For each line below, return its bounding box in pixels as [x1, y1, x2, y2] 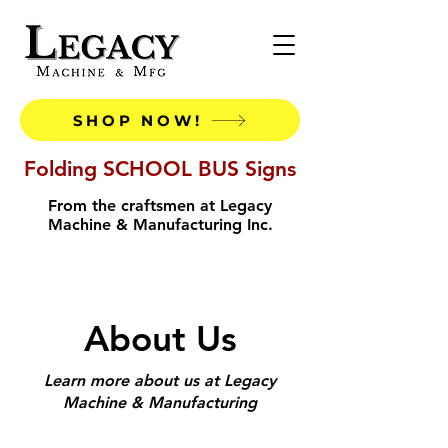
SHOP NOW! [72, 110, 203, 130]
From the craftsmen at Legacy [48, 196, 272, 215]
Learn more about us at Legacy [44, 371, 276, 390]
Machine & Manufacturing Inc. [47, 215, 273, 234]
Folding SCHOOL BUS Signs [24, 156, 296, 181]
